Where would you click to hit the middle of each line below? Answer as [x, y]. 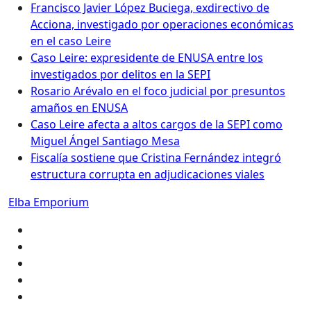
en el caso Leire [71, 41]
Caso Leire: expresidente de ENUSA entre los [147, 58]
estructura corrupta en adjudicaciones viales [148, 174]
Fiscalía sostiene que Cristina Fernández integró [156, 158]
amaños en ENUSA [79, 108]
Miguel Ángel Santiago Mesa [105, 141]
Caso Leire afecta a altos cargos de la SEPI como [157, 124]
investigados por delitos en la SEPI [120, 74]
